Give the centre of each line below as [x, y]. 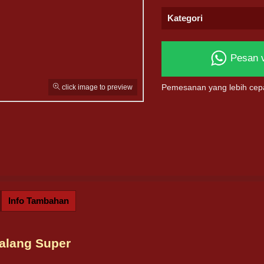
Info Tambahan [39, 201]
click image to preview [96, 87]
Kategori [185, 18]
